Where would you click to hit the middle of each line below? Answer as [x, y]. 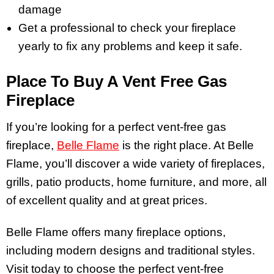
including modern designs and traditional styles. [131, 251]
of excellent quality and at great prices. [108, 200]
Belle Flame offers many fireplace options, [116, 232]
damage [42, 10]
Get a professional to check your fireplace [127, 28]
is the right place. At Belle [188, 145]
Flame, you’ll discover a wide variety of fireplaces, [135, 163]
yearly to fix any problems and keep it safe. [132, 46]
